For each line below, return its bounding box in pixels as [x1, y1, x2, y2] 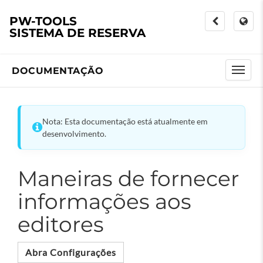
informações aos [18, 188, 191, 214]
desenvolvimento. [42, 129, 106, 139]
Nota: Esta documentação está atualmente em [42, 116, 208, 126]
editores [18, 211, 104, 237]
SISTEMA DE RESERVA [9, 26, 146, 40]
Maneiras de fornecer [18, 166, 239, 191]
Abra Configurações [25, 247, 116, 258]
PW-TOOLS [9, 14, 77, 28]
